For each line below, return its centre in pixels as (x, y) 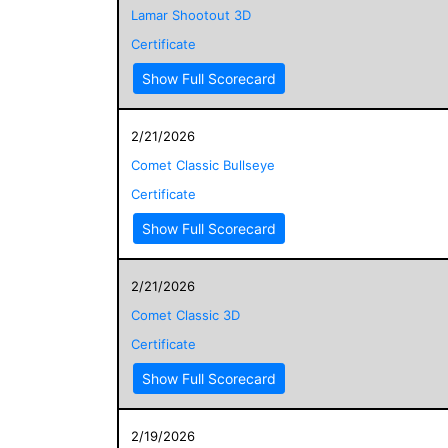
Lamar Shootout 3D (191, 14)
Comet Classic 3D (185, 314)
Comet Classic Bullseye (203, 164)
